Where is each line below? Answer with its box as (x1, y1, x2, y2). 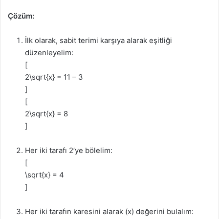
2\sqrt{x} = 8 (25, 109, 68, 118)
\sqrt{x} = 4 (25, 170, 64, 179)
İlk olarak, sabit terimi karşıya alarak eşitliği (25, 36, 172, 45)
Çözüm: (8, 11, 34, 21)
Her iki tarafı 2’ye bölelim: (25, 146, 112, 155)
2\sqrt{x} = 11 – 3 (25, 72, 83, 82)
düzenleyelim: (25, 48, 73, 57)
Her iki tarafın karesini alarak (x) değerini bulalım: (25, 207, 194, 216)
